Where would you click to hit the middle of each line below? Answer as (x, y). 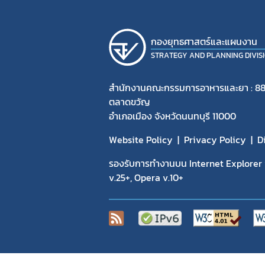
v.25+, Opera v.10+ (146, 178)
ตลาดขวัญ (130, 102)
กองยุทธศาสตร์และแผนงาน (204, 41)
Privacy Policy (215, 140)
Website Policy (141, 140)
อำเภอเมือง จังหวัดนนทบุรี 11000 (172, 116)
